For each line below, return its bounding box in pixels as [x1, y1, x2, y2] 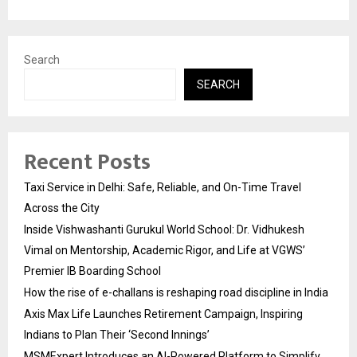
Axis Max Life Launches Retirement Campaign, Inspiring [24, 308, 303, 320]
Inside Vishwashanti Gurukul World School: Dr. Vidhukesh [24, 223, 304, 236]
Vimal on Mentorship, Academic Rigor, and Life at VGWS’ [24, 244, 305, 257]
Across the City [24, 202, 100, 214]
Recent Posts [24, 143, 151, 181]
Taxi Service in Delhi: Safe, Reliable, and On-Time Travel [24, 181, 301, 194]
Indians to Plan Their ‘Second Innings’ [24, 328, 210, 341]
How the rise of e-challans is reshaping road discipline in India [24, 286, 328, 299]
